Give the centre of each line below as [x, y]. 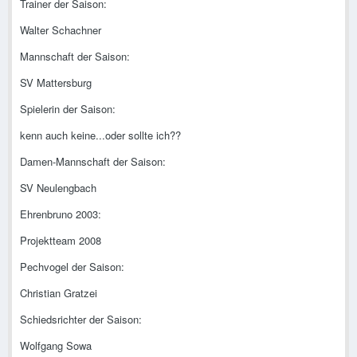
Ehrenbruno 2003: [61, 214]
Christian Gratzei [59, 293]
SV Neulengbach [58, 188]
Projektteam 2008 [61, 241]
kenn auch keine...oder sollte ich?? [100, 135]
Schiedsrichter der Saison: [81, 320]
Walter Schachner [61, 30]
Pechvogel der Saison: [72, 267]
